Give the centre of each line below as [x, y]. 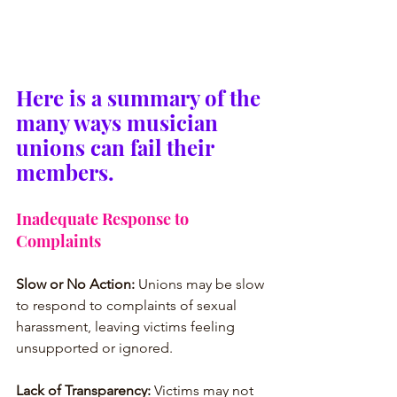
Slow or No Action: [75, 284]
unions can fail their [117, 147]
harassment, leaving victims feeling [127, 326]
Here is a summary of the [141, 97]
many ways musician [120, 122]
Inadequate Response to [104, 218]
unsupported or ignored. [94, 347]
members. [65, 171]
